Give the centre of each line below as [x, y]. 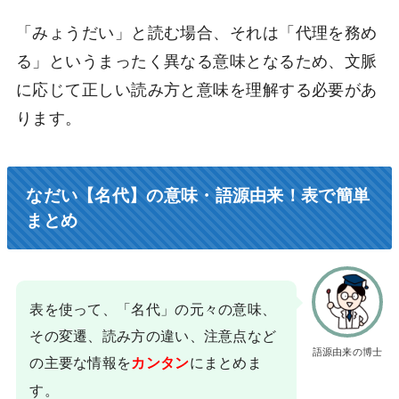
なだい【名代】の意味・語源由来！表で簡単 [198, 195]
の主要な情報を [81, 361]
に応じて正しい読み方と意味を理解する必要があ [196, 88]
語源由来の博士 [347, 350]
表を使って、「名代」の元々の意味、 [153, 308]
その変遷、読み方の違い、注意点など [153, 334]
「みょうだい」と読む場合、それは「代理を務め [196, 31]
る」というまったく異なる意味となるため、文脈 [196, 59]
